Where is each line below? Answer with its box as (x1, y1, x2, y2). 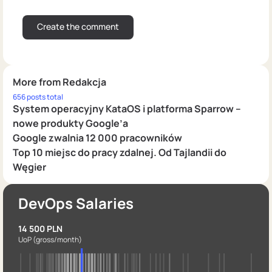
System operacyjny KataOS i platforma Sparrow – (13, 101, 241, 115)
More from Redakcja (13, 75, 106, 89)
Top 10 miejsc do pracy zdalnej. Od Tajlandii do (13, 145, 226, 159)
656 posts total (13, 91, 63, 102)
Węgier (13, 160, 46, 174)
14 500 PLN (18, 222, 63, 234)
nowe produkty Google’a (13, 116, 128, 130)
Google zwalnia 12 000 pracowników (13, 131, 182, 144)
